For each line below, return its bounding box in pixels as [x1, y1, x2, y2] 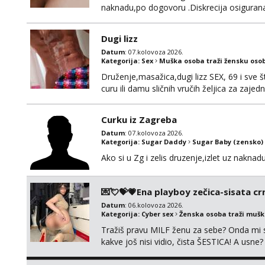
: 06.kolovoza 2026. [125, 201, 183, 209]
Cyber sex [141, 209, 173, 218]
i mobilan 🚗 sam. [101, 95, 167, 106]
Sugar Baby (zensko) [192, 137, 263, 146]
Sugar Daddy [141, 137, 186, 146]
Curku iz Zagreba [101, 114, 177, 125]
